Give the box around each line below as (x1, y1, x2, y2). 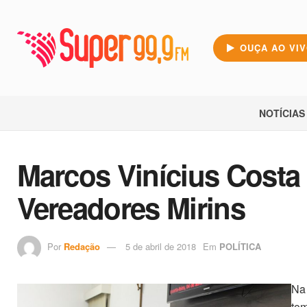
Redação (63, 239, 100, 253)
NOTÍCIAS (259, 106, 305, 120)
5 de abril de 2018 (125, 239, 196, 253)
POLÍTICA (219, 239, 261, 253)
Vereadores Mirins (16, 187, 245, 228)
